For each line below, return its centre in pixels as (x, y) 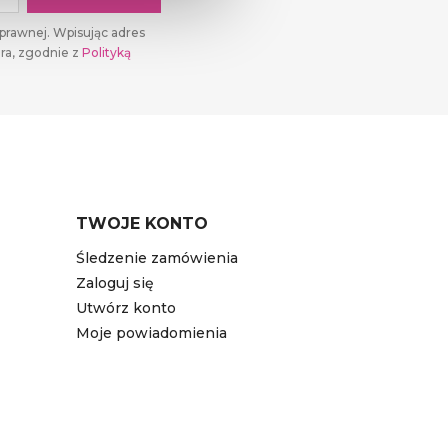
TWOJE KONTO (142, 224)
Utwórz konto (126, 308)
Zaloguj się (115, 283)
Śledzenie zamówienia (157, 258)
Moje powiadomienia (151, 333)
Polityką (106, 53)
